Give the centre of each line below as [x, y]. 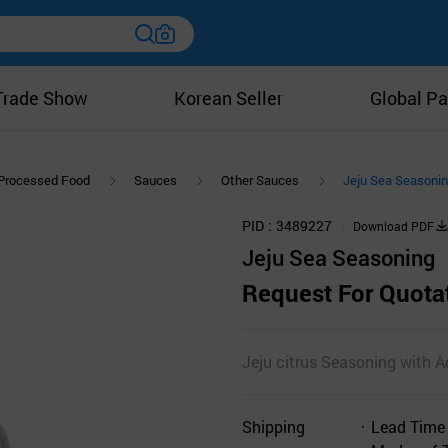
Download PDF [393, 225]
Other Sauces [260, 180]
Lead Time [408, 426]
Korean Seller [229, 98]
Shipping [273, 426]
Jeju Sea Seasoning [338, 257]
